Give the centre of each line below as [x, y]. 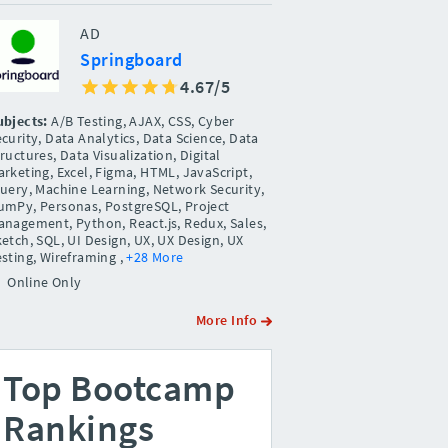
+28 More [155, 256]
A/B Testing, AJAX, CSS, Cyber [141, 120]
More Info [228, 319]
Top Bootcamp [119, 388]
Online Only [44, 281]
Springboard [131, 59]
